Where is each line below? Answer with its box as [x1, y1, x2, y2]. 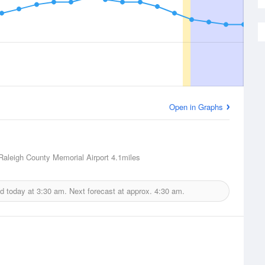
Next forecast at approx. [67, 185, 154, 196]
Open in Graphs [169, 101, 223, 112]
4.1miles [109, 151, 140, 163]
